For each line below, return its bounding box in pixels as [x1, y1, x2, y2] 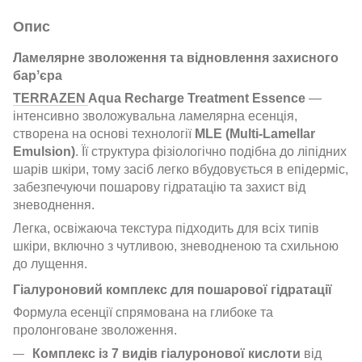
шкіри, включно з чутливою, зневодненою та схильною [13, 238, 339, 253]
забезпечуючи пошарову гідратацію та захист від [13, 179, 305, 194]
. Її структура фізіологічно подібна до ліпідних [75, 144, 347, 158]
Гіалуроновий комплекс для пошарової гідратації [13, 283, 332, 297]
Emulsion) [13, 144, 75, 158]
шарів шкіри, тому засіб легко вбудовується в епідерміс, [13, 162, 348, 176]
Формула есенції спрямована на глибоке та [13, 305, 273, 320]
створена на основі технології [13, 126, 195, 141]
